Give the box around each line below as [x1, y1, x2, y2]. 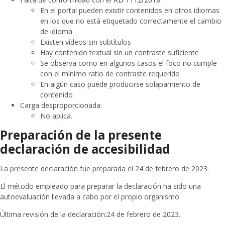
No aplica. [40, 111, 72, 121]
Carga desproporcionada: [20, 100, 102, 110]
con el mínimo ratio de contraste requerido [40, 69, 180, 79]
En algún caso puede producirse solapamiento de [40, 79, 200, 89]
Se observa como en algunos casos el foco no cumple [40, 58, 217, 68]
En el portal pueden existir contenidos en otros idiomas [40, 6, 219, 16]
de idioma [40, 27, 72, 37]
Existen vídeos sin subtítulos [40, 37, 131, 47]
